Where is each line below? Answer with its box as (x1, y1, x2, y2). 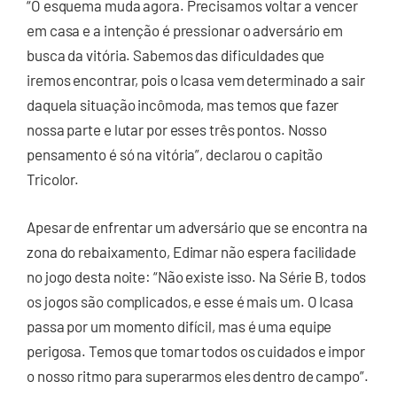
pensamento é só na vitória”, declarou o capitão (27, 145, 323, 164)
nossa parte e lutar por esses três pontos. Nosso (27, 121, 328, 139)
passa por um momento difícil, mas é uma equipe (27, 316, 332, 335)
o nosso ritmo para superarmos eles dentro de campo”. (27, 366, 369, 385)
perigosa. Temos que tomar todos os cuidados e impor (27, 341, 365, 360)
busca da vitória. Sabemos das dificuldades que (27, 46, 325, 65)
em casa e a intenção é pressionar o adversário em (27, 21, 344, 40)
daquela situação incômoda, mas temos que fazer (27, 96, 339, 114)
